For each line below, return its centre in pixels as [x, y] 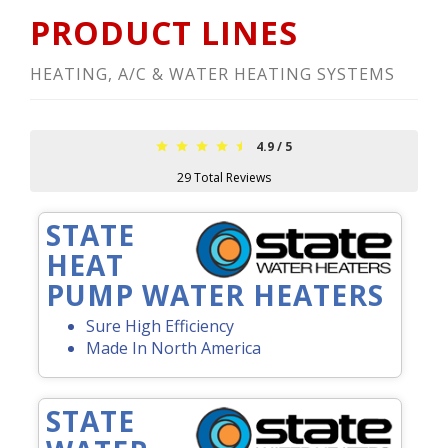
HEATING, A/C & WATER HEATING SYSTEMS [212, 74]
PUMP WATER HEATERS [215, 295]
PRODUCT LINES [164, 33]
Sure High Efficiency [160, 326]
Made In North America [173, 348]
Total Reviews [231, 178]
